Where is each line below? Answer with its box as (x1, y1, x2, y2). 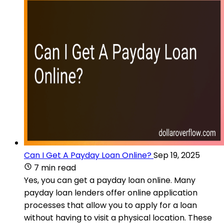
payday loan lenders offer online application (24, 186, 197, 198)
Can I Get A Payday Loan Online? (24, 149, 151, 161)
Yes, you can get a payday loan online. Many (24, 174, 195, 186)
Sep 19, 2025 (153, 149, 200, 161)
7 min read (34, 161, 76, 173)
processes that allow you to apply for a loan (24, 199, 197, 211)
